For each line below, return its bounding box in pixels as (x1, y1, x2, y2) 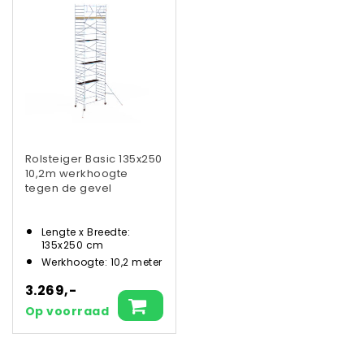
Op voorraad (25, 303, 110, 320)
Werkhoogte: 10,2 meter (41, 254, 162, 269)
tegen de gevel (25, 180, 112, 196)
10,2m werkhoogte (25, 165, 128, 181)
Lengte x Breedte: (41, 224, 131, 239)
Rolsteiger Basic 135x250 (25, 150, 162, 167)
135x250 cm (41, 237, 104, 252)
